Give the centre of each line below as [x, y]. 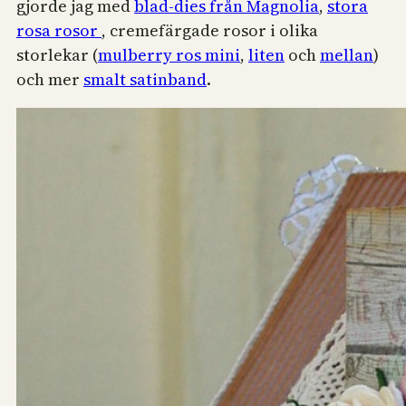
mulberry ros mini [169, 55]
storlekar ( [57, 55]
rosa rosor [59, 31]
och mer [50, 80]
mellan [347, 55]
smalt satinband [145, 80]
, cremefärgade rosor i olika [210, 31]
